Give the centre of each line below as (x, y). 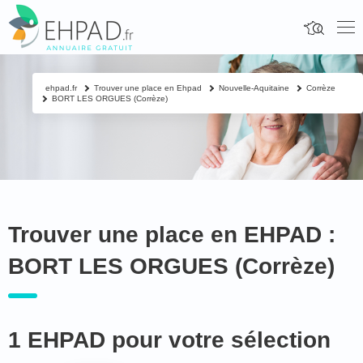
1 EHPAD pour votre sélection (169, 340)
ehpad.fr (61, 88)
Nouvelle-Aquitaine (254, 88)
